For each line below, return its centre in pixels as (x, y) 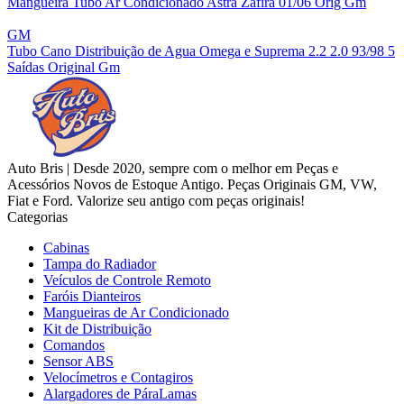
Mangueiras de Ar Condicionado (136, 312)
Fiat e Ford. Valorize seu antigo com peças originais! (156, 200)
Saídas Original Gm (64, 67)
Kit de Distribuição (97, 328)
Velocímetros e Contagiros (118, 377)
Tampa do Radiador (100, 263)
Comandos (74, 344)
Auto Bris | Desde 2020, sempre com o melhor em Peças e (173, 168)
